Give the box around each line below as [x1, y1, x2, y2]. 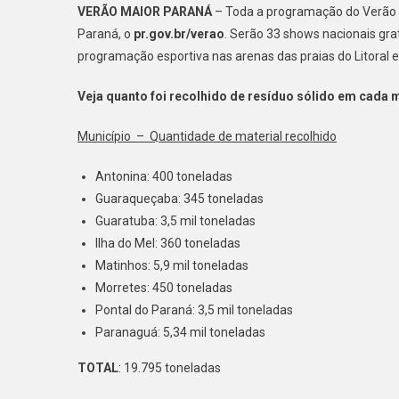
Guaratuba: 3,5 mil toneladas [95, 214, 256, 228]
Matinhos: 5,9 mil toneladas [95, 258, 248, 273]
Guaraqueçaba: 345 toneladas [95, 191, 264, 206]
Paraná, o [77, 27, 134, 41]
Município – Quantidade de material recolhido [77, 129, 337, 143]
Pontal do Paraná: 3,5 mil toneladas [95, 303, 293, 317]
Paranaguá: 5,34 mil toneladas [95, 325, 265, 339]
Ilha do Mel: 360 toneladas [95, 236, 240, 250]
